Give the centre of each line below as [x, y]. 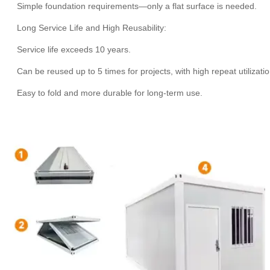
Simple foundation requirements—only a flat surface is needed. [139, 6]
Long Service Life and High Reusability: [94, 28]
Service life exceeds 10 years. [76, 49]
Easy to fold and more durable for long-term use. [110, 93]
